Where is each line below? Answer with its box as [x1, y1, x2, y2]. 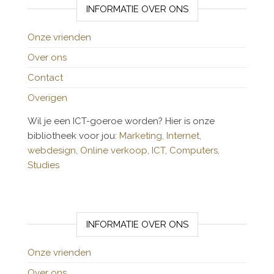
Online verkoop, [80, 145, 152, 156]
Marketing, [119, 130, 164, 141]
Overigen [28, 92, 67, 103]
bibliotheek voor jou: [28, 130, 119, 141]
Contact [28, 72, 63, 83]
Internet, [166, 130, 201, 141]
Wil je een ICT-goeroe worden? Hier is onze [28, 116, 215, 127]
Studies [28, 160, 59, 171]
